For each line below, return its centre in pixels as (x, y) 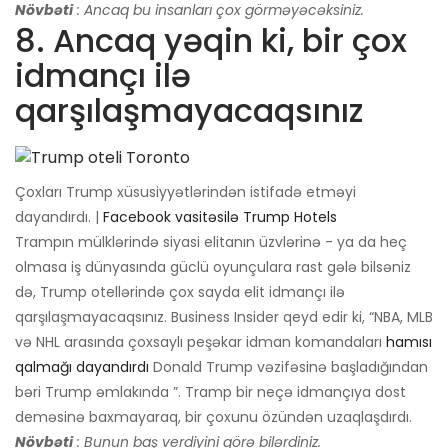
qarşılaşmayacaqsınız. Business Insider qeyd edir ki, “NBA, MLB (224, 317)
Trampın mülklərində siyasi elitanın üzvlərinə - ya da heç (211, 242)
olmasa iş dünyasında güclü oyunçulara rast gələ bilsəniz (213, 267)
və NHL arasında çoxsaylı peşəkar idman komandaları (200, 342)
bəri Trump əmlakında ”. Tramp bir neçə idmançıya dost (210, 392)
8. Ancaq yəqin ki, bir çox (211, 41)
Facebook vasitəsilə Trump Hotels (220, 217)
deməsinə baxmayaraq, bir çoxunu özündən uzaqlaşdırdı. (213, 417)
